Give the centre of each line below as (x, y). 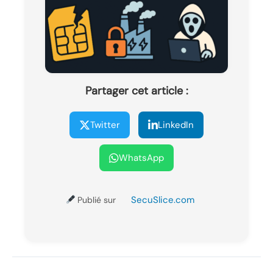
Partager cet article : (136, 91)
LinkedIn (176, 125)
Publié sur (97, 200)
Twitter (105, 125)
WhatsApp (141, 158)
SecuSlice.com (163, 200)
